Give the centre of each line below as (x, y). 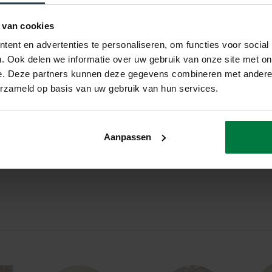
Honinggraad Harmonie (65, 120)
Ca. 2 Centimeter (53, 11)
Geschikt (36, 147)
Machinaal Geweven (59, 38)
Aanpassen (127, 137)
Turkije (31, 65)
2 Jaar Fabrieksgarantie (65, 93)
